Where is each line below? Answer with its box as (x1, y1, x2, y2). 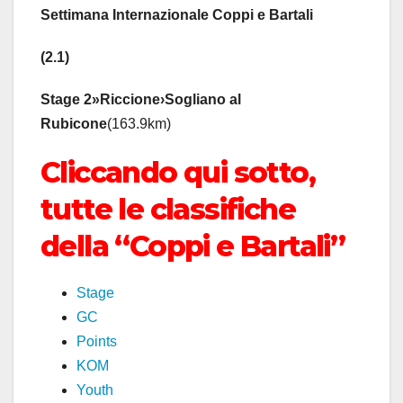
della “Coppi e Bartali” (40, 228, 345, 264)
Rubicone (40, 116, 107, 132)
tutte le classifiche (40, 192, 295, 228)
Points (76, 334, 117, 350)
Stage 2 (40, 92, 92, 108)
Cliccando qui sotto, (40, 155, 315, 191)
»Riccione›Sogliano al (92, 92, 241, 108)
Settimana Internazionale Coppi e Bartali (40, 7, 313, 23)
